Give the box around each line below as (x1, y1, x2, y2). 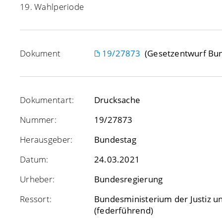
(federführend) (94, 205, 153, 216)
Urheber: (20, 173, 55, 185)
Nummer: (20, 114, 56, 125)
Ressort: (20, 193, 52, 205)
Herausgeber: (20, 134, 73, 145)
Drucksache (94, 94, 141, 106)
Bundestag (94, 134, 136, 145)
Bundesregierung (94, 173, 163, 185)
